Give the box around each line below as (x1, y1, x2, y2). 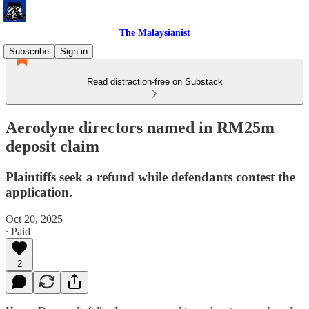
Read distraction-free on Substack (86, 77, 223, 87)
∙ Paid (6, 225, 30, 237)
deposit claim (6, 137, 99, 155)
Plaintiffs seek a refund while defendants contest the (6, 169, 295, 184)
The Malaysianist (119, 28, 190, 38)
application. (6, 184, 72, 199)
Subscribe (9, 46, 49, 57)
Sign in (60, 46, 88, 57)
